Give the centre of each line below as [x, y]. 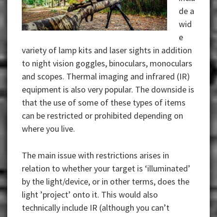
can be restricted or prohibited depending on [102, 116]
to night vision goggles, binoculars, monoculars [107, 63]
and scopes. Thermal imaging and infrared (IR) [106, 77]
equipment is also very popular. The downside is [108, 90]
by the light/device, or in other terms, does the [106, 182]
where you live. [48, 129]
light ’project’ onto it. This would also [90, 195]
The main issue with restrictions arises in [95, 155]
